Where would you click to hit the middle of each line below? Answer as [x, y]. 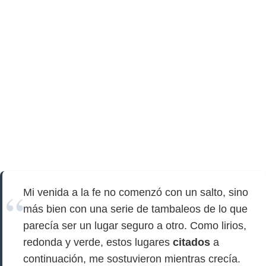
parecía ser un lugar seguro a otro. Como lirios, [135, 226]
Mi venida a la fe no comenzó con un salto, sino [136, 192]
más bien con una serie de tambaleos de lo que [135, 209]
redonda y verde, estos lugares [98, 242]
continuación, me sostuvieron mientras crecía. [132, 259]
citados [191, 242]
